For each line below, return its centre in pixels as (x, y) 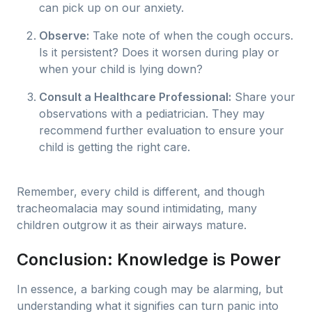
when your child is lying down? (121, 69)
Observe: (64, 36)
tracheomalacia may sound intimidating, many (137, 208)
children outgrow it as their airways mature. (132, 225)
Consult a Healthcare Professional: (135, 97)
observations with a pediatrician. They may (152, 114)
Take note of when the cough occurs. (191, 36)
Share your (263, 97)
